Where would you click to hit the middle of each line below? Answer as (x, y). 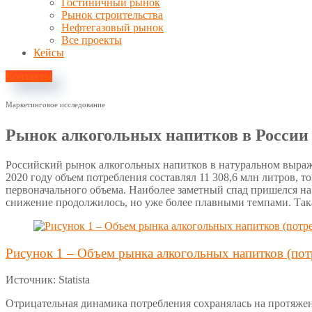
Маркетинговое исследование (55, 104)
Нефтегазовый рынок (112, 28)
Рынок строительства (112, 15)
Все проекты (92, 40)
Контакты (29, 76)
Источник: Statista (48, 280)
